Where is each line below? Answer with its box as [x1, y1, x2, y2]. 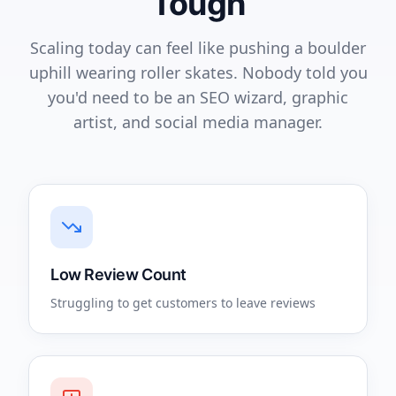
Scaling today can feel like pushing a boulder [30, 37, 366, 58]
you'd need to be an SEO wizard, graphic [48, 87, 348, 108]
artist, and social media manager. [73, 111, 323, 133]
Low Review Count [50, 265, 187, 284]
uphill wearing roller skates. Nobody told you [28, 62, 368, 83]
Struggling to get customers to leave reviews [50, 294, 316, 311]
